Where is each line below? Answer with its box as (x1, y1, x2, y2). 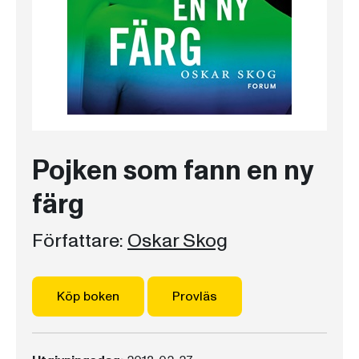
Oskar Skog (127, 228, 228, 254)
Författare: (32, 228, 123, 254)
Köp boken (57, 288, 119, 305)
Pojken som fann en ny (32, 152, 313, 190)
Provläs (172, 288, 217, 305)
